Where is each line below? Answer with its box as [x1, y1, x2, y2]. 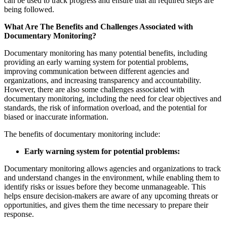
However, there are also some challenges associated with [4, 85, 184, 94]
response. [4, 210, 34, 219]
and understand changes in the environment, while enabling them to [4, 173, 219, 182]
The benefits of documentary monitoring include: [4, 130, 160, 139]
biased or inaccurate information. [4, 112, 108, 122]
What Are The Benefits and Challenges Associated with [4, 22, 193, 31]
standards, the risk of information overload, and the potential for [4, 103, 207, 112]
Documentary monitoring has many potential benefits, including [4, 49, 207, 58]
